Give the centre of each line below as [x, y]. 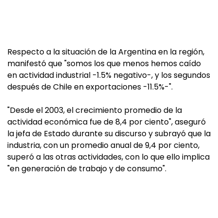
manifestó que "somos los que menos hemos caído [104, 64]
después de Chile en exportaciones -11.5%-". [90, 87]
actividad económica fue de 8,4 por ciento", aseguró [107, 122]
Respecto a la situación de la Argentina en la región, [106, 52]
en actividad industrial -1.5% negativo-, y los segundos [109, 75]
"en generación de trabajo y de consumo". [87, 169]
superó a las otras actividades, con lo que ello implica [109, 157]
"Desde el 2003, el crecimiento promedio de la [95, 110]
